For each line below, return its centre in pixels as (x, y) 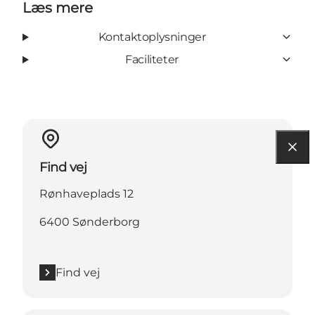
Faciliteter (152, 59)
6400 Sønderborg (90, 221)
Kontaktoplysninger (152, 37)
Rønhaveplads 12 (86, 193)
